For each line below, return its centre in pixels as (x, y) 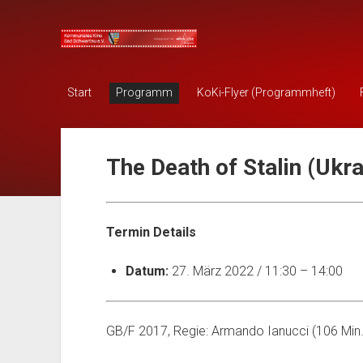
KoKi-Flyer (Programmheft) (266, 93)
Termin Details (151, 233)
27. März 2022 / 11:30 (234, 271)
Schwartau (101, 83)
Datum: (147, 271)
